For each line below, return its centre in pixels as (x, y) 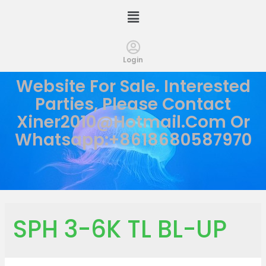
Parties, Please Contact (133, 104)
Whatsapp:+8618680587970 (133, 140)
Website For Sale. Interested (133, 87)
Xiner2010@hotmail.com (121, 122)
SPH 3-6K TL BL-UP (120, 229)
